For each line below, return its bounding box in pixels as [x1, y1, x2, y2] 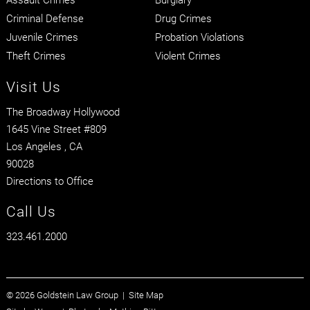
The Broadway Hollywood [6, 104, 120, 118]
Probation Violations [154, 29, 244, 44]
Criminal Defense [6, 10, 84, 25]
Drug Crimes [154, 10, 212, 25]
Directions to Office [6, 173, 93, 188]
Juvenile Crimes [6, 29, 78, 44]
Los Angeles [6, 138, 62, 153]
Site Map [128, 288, 163, 301]
